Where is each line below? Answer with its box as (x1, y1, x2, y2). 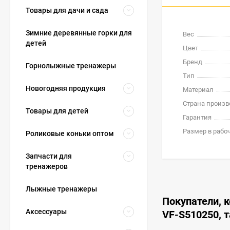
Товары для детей (26, 107, 88, 115)
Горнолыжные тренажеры (26, 62, 116, 70)
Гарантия (183, 113, 212, 121)
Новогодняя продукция (26, 84, 106, 92)
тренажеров (26, 162, 68, 170)
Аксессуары (26, 207, 67, 216)
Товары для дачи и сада (26, 6, 108, 14)
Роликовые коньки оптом (26, 129, 114, 138)
